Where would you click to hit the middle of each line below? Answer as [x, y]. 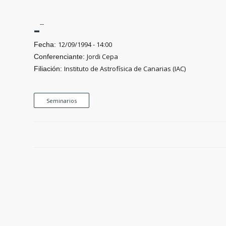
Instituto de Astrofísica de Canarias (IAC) [125, 68]
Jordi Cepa [103, 56]
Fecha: [46, 44]
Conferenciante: [61, 56]
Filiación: [49, 68]
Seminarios [62, 100]
